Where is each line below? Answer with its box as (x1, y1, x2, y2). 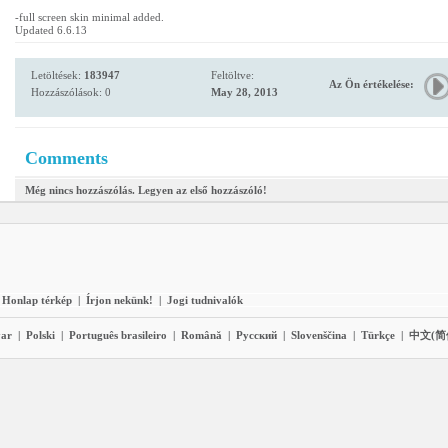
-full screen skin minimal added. (15, 11, 164, 23)
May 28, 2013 (211, 86, 278, 98)
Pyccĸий (236, 329, 277, 341)
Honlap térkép (2, 294, 72, 306)
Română (181, 329, 222, 341)
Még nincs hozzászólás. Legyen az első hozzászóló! (25, 184, 267, 196)
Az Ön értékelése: (329, 78, 414, 90)
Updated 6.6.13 (15, 24, 87, 36)
